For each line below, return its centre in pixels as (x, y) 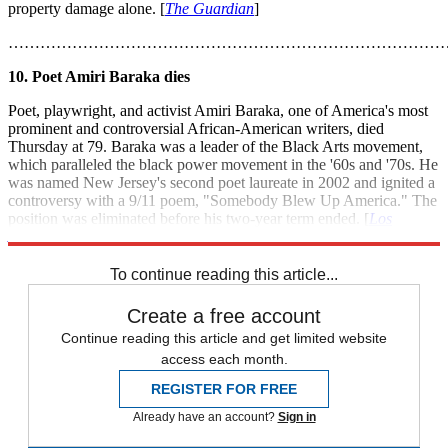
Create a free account (224, 316)
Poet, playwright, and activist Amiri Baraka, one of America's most (218, 111)
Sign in (296, 417)
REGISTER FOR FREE (224, 389)
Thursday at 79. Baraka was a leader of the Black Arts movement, (215, 147)
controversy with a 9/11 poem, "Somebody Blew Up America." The (222, 201)
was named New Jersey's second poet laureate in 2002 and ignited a (221, 183)
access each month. (224, 359)
